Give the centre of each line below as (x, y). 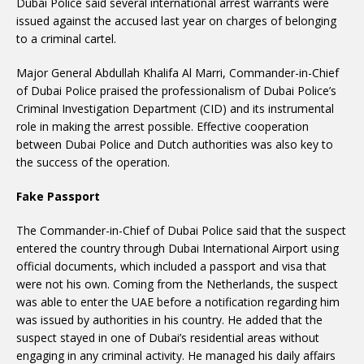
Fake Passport (58, 196)
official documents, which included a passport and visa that (171, 266)
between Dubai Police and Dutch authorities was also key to (175, 144)
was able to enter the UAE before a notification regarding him (178, 302)
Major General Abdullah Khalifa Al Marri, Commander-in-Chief (178, 73)
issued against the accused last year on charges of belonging (176, 21)
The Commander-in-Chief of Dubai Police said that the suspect (181, 230)
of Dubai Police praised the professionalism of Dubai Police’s (176, 91)
